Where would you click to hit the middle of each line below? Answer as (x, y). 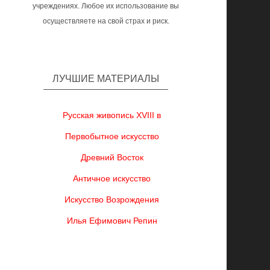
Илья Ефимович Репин (112, 221)
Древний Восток (112, 157)
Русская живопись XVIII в (112, 115)
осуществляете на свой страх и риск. (106, 21)
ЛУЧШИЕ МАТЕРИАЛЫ (106, 79)
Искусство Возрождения (112, 199)
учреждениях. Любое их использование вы (106, 6)
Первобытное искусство (112, 136)
